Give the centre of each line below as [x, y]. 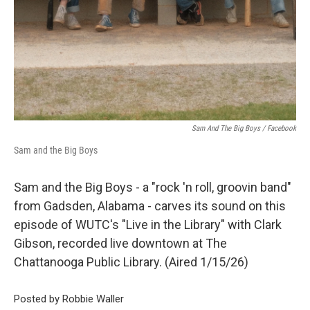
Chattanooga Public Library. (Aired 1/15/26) [131, 262]
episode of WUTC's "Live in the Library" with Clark [148, 225]
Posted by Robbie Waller [69, 299]
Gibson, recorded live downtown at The [120, 243]
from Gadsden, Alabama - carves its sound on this [150, 206]
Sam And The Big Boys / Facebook [244, 128]
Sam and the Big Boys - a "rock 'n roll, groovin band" [153, 187]
